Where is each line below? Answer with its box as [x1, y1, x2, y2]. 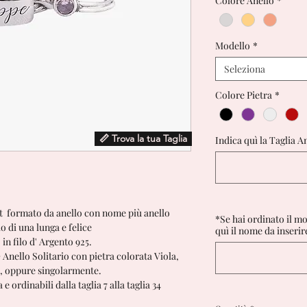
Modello [215, 39, 250, 53]
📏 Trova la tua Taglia [99, 132, 187, 145]
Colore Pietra [215, 88, 272, 102]
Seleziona [224, 62, 265, 76]
